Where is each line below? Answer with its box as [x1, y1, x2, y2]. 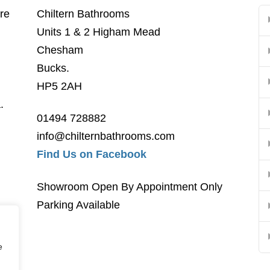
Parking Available [37, 198, 121, 211]
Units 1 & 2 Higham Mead [37, 25, 161, 38]
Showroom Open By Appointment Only [37, 180, 223, 193]
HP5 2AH [37, 80, 83, 92]
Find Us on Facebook [37, 148, 147, 161]
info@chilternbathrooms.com [37, 130, 175, 143]
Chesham [37, 43, 84, 56]
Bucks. [37, 61, 70, 74]
